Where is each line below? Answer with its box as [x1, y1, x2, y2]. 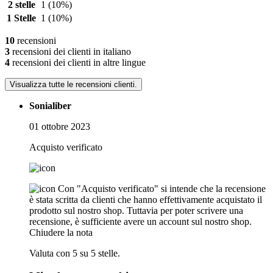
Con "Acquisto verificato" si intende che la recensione [58, 183, 266, 194]
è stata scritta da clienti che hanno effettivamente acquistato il [29, 194, 262, 205]
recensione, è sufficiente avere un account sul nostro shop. [29, 216, 252, 227]
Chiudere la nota [29, 227, 93, 238]
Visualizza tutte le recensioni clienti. [10, 79, 137, 89]
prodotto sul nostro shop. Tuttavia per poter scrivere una [29, 205, 243, 216]
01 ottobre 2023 [29, 121, 90, 132]
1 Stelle [7, 12, 36, 23]
